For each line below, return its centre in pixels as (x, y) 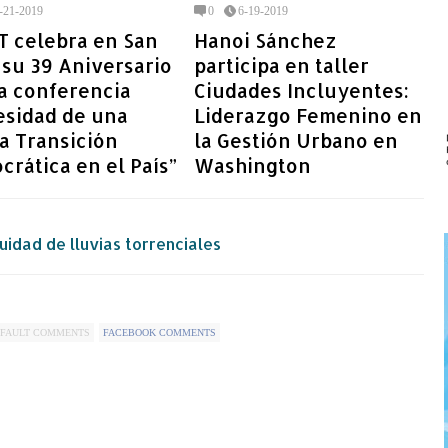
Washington (252, 165)
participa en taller (281, 65)
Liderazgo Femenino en (308, 115)
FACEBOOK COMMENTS (159, 332)
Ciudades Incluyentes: (301, 90)
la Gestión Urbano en (296, 140)
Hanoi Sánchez (265, 40)
